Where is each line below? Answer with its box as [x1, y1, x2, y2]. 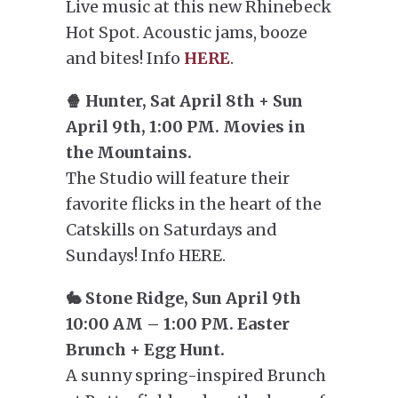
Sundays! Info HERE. [66, 245, 226, 266]
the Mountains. [66, 142, 192, 163]
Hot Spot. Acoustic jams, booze [66, 22, 307, 43]
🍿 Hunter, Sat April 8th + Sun [66, 91, 303, 111]
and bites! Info [66, 48, 184, 68]
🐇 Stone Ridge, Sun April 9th [66, 288, 301, 308]
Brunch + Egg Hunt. [66, 339, 225, 360]
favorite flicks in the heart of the [66, 194, 322, 214]
